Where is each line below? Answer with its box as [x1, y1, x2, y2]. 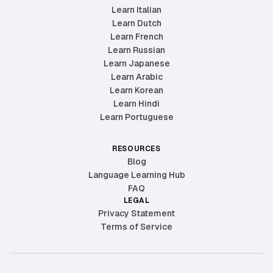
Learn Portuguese [99, 111, 174, 122]
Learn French [110, 30, 163, 42]
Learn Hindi [113, 97, 160, 109]
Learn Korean [110, 84, 163, 96]
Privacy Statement [98, 207, 175, 219]
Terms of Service [101, 221, 172, 232]
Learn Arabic [110, 71, 163, 82]
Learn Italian [112, 4, 161, 15]
